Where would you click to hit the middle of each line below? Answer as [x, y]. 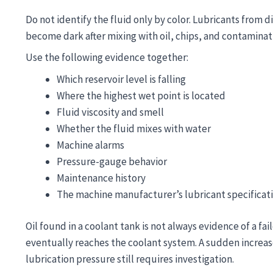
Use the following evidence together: [107, 57]
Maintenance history [101, 178]
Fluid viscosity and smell [110, 112]
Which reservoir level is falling [121, 79]
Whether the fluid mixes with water [134, 128]
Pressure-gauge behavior [112, 161]
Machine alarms [90, 145]
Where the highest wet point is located [141, 95]
